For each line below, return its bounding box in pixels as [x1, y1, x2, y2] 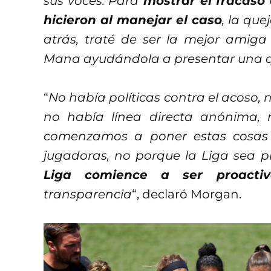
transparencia [44, 186, 132, 201]
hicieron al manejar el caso [44, 12, 222, 27]
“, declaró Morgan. [132, 186, 241, 201]
